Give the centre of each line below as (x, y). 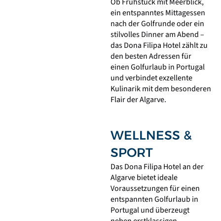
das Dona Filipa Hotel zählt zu (159, 45)
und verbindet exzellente (151, 78)
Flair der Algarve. (138, 99)
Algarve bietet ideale (144, 178)
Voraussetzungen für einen (155, 189)
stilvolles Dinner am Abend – (157, 34)
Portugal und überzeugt (150, 210)
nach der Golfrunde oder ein (157, 23)
